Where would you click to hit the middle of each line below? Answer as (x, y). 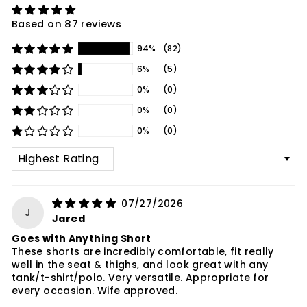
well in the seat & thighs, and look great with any (140, 265)
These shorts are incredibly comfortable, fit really (143, 252)
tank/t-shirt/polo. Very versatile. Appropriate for (140, 278)
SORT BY (32, 152)
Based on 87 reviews (66, 24)
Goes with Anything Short (82, 239)
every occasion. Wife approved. (95, 291)
